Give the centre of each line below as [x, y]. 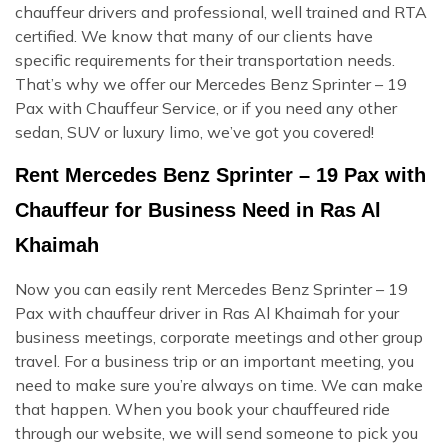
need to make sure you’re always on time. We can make [219, 384]
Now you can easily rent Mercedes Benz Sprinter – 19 [211, 288]
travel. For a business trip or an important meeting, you [214, 360]
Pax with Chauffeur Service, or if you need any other [206, 107]
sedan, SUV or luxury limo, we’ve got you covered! [194, 131]
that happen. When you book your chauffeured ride [202, 408]
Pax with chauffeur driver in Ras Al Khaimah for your [207, 312]
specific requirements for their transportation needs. [205, 59]
